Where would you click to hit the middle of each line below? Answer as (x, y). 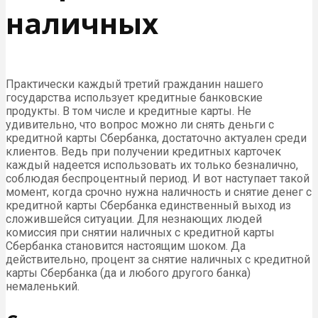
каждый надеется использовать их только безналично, (152, 165)
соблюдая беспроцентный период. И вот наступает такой (158, 179)
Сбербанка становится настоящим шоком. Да (126, 246)
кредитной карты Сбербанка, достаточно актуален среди (156, 138)
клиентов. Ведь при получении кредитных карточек (143, 152)
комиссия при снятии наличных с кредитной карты (140, 233)
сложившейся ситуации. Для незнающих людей (134, 219)
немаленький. (43, 287)
